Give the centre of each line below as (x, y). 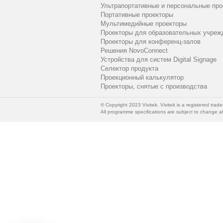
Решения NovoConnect (134, 51)
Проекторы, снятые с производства (154, 87)
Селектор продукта (129, 69)
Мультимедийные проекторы (144, 24)
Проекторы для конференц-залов (151, 42)
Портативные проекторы (137, 15)
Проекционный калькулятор (142, 78)
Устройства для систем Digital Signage (159, 60)
